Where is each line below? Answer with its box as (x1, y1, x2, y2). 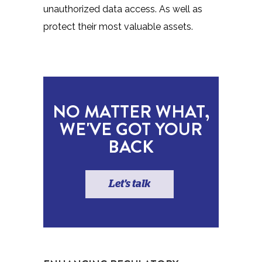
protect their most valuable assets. (43, 20, 193, 32)
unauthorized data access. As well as (43, 3, 202, 15)
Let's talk (109, 178, 150, 189)
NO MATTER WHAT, (53, 98, 209, 123)
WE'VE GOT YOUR (60, 116, 202, 141)
